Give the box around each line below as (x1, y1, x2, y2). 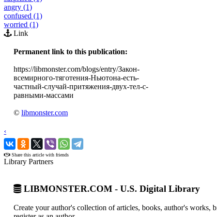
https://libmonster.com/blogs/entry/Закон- (14, 64, 139, 73)
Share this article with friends (10, 152, 69, 157)
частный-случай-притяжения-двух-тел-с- (14, 82, 148, 91)
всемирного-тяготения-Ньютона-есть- (14, 73, 139, 82)
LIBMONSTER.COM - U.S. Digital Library (21, 184, 200, 194)
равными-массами (14, 91, 74, 99)
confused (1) (4, 11, 42, 20)
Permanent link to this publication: (14, 47, 127, 56)
